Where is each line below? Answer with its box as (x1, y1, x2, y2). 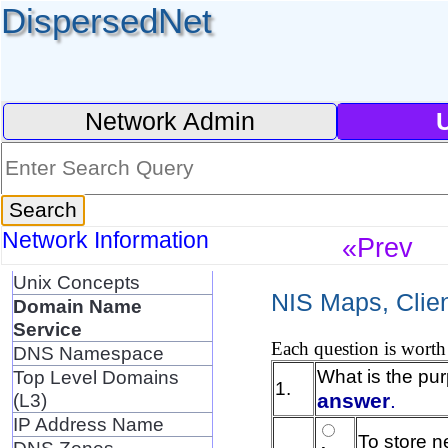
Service (12, 317, 82, 340)
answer (316, 388, 390, 413)
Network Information (2, 226, 215, 253)
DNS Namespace (12, 341, 164, 364)
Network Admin (85, 107, 256, 136)
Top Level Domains (12, 365, 179, 388)
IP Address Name (12, 412, 164, 435)
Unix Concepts (12, 270, 140, 293)
